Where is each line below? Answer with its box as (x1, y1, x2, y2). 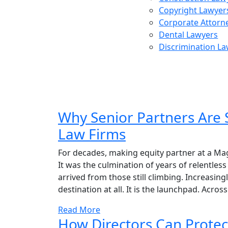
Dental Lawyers (159, 29, 218, 40)
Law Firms (58, 124, 126, 144)
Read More (58, 204, 100, 215)
